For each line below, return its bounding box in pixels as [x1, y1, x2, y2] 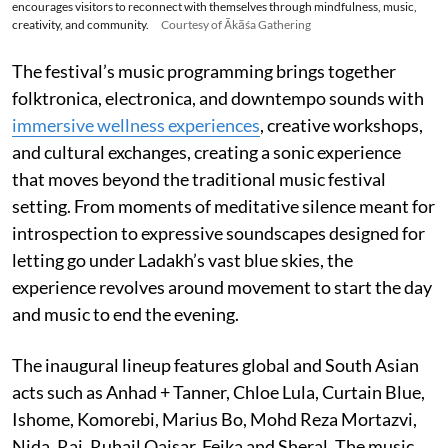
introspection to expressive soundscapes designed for [12, 222, 425, 245]
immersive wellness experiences [12, 114, 260, 137]
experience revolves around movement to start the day [12, 276, 432, 299]
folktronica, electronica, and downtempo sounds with [12, 87, 424, 110]
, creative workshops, [260, 114, 423, 137]
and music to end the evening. [12, 303, 239, 326]
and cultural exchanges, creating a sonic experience [12, 141, 401, 164]
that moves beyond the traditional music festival [12, 168, 386, 191]
